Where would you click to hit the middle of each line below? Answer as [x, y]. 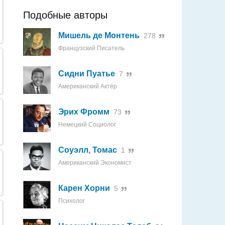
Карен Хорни [84, 188]
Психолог [72, 201]
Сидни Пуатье [87, 74]
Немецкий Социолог [87, 125]
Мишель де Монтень [99, 35]
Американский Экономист [95, 163]
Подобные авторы [65, 15]
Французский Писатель [91, 48]
